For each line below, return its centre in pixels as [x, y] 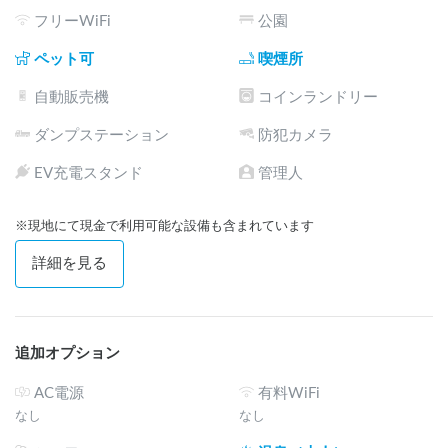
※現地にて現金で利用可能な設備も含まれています [164, 225]
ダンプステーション [101, 135]
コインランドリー [318, 97]
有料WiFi [289, 393]
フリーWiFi [72, 21]
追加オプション [67, 353]
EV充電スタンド [88, 173]
